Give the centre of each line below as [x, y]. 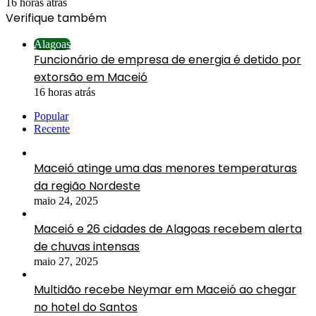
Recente [52, 128]
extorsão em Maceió [91, 77]
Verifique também [56, 18]
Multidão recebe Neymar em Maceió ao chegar [165, 289]
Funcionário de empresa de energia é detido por [168, 59]
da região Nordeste [87, 186]
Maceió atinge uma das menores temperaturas [165, 168]
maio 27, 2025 [66, 261]
